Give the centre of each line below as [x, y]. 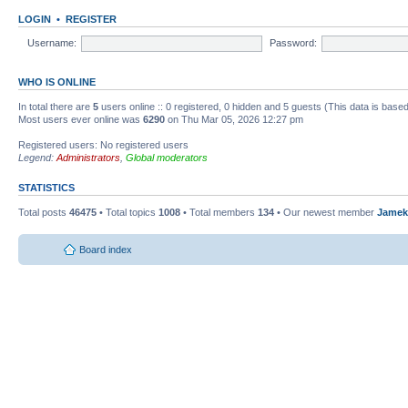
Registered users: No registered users [103, 145]
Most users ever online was [81, 120]
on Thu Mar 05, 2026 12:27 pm [234, 120]
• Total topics [127, 213]
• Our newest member [326, 213]
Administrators [88, 158]
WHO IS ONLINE [57, 82]
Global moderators [167, 158]
